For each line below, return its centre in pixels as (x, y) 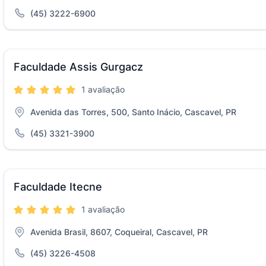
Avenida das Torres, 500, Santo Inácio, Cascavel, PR (133, 112)
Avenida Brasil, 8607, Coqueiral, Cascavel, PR (119, 232)
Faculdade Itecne (58, 187)
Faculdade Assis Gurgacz (78, 67)
